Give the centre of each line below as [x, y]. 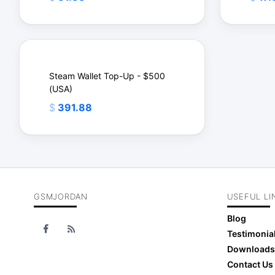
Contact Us [250, 264]
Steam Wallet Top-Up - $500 [107, 76]
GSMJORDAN [61, 196]
